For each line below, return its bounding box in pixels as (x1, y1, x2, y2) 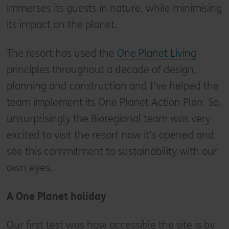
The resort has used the (6, 47, 117, 59)
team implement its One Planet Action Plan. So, (6, 96, 221, 108)
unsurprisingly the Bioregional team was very (6, 112, 211, 125)
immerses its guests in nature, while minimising (6, 2, 222, 14)
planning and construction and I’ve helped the (6, 80, 219, 92)
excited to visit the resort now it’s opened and (6, 129, 214, 141)
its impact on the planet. (6, 18, 117, 31)
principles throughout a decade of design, (6, 63, 196, 76)
